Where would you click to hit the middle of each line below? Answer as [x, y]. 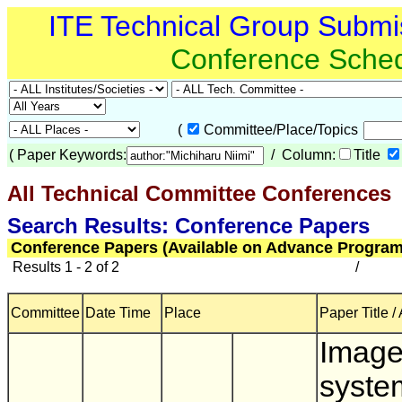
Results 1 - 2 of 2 [64, 267]
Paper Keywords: [72, 155]
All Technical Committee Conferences [199, 193]
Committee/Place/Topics [283, 130]
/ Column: [300, 155]
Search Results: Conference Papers [188, 226]
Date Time [118, 313]
